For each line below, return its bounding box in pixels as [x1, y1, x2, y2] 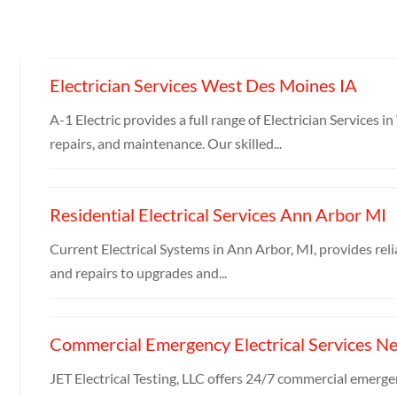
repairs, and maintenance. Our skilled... [49, 134, 282, 152]
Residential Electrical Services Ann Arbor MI [49, 203, 386, 225]
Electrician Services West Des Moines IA [49, 74, 357, 96]
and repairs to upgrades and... [49, 263, 227, 281]
